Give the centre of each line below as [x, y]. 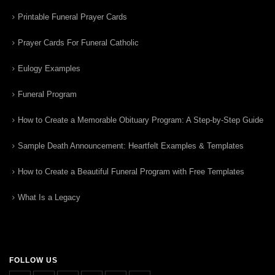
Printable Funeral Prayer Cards [72, 17]
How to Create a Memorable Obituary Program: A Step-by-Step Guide [141, 120]
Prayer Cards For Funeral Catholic [78, 42]
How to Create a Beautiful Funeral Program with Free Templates [131, 171]
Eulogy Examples [49, 68]
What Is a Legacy [49, 197]
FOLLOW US [33, 260]
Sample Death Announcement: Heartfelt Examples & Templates [131, 145]
